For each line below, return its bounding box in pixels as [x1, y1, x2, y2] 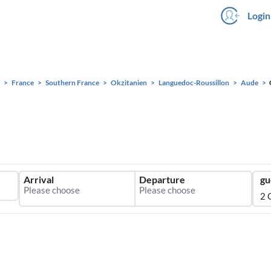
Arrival [24, 174, 54, 185]
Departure [139, 174, 185, 185]
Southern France [45, 78, 99, 87]
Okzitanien [111, 78, 147, 87]
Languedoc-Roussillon [158, 78, 229, 87]
